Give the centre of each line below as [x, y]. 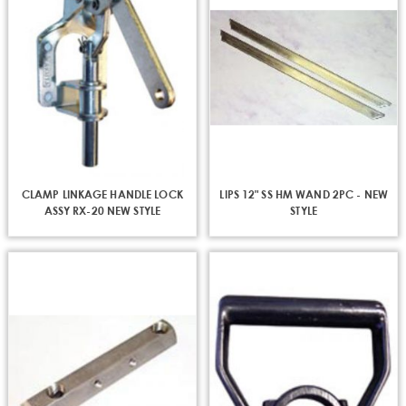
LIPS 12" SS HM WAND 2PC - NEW [304, 193]
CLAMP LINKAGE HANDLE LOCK [102, 193]
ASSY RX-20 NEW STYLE [102, 210]
